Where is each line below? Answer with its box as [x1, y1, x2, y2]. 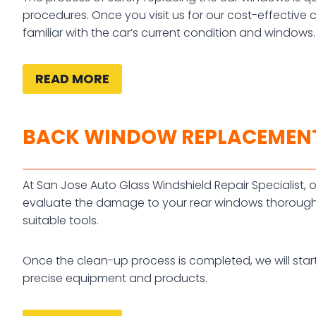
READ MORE [35, 69, 109, 87]
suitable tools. [23, 212, 99, 229]
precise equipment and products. [23, 270, 210, 287]
